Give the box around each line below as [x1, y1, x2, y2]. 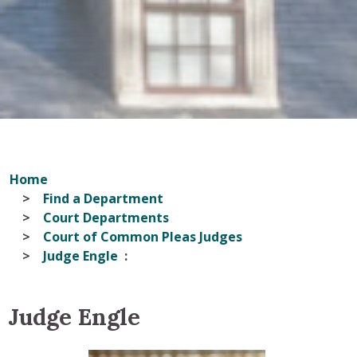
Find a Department [43, 189, 163, 207]
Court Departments [43, 208, 169, 226]
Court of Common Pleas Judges [43, 227, 242, 245]
